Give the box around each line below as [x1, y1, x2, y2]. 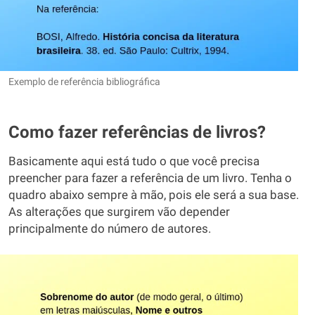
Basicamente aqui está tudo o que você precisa [8, 154, 259, 168]
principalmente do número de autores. [8, 221, 211, 236]
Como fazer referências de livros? [8, 122, 266, 142]
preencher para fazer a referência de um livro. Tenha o [8, 171, 292, 185]
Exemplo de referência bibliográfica [8, 75, 160, 87]
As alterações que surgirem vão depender [8, 205, 230, 219]
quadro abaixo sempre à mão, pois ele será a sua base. [8, 188, 299, 202]
